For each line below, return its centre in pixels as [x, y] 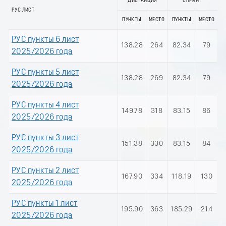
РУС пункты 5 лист [45, 72]
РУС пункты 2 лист [45, 171]
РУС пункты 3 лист [45, 138]
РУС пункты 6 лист [45, 40]
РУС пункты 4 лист [45, 105]
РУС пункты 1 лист [45, 204]
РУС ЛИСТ [23, 11]
